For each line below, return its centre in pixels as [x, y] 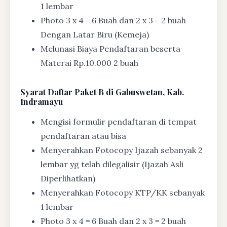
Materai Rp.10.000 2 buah [89, 63]
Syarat [33, 92]
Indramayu [42, 102]
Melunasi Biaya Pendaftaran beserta [110, 49]
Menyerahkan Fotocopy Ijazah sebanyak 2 [122, 150]
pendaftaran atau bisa [83, 136]
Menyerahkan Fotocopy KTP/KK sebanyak [123, 193]
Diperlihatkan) [68, 179]
